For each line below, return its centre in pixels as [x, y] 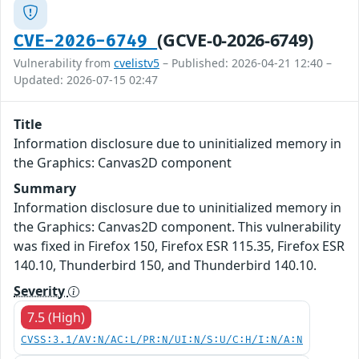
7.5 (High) [56, 317]
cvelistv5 [137, 63]
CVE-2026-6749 [86, 41]
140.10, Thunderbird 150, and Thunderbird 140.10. [165, 265]
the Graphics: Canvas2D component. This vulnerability [177, 226]
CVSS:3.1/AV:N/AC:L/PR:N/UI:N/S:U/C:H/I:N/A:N [162, 340]
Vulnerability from [64, 63]
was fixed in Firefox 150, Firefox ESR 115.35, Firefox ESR [179, 246]
